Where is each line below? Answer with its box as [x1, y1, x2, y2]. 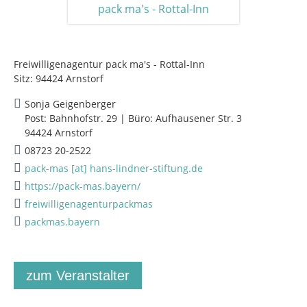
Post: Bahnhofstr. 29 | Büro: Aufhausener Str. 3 [25, 112, 242, 125]
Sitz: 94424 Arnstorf [14, 72, 103, 85]
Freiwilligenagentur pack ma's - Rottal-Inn [14, 58, 205, 71]
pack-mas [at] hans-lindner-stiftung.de [25, 162, 203, 175]
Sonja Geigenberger [25, 97, 116, 110]
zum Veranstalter [26, 268, 130, 283]
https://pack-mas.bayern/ [25, 180, 140, 193]
